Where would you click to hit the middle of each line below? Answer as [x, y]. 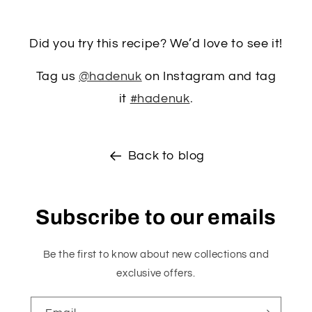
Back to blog [166, 156]
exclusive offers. [156, 273]
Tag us [56, 76]
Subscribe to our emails [156, 217]
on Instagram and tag [211, 76]
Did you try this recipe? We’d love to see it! [156, 44]
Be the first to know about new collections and [156, 255]
